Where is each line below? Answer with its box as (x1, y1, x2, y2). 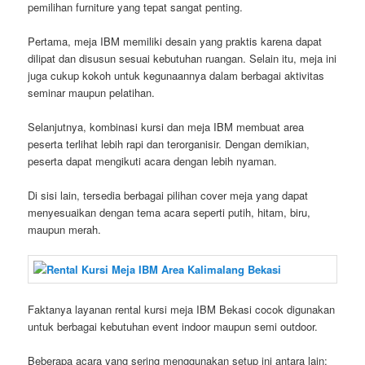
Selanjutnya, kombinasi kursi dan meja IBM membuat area (28, 118, 305, 134)
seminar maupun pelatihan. (28, 84, 156, 100)
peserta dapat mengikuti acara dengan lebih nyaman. (28, 152, 278, 169)
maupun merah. (28, 221, 102, 237)
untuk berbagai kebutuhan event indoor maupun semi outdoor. (28, 319, 319, 335)
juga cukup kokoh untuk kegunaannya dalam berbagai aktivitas (28, 67, 325, 83)
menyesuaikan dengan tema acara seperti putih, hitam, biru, (28, 204, 311, 220)
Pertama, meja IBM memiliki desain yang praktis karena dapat (28, 33, 323, 49)
